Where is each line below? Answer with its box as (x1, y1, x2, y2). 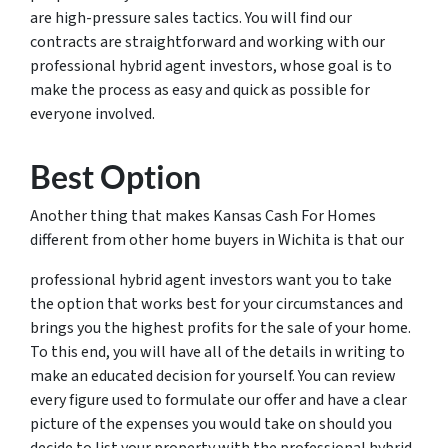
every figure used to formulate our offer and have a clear (30, 388, 407, 411)
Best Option (30, 156, 201, 196)
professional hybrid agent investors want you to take (30, 268, 392, 291)
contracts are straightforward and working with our (30, 30, 385, 53)
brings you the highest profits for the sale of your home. (30, 316, 411, 339)
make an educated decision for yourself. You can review (30, 364, 396, 387)
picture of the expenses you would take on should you (30, 412, 392, 435)
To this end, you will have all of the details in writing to (30, 340, 405, 363)
